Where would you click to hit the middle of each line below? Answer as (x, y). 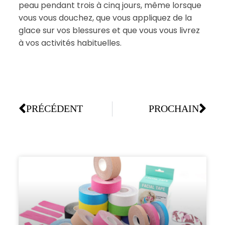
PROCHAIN (174, 109)
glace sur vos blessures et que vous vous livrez (109, 30)
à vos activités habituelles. (70, 43)
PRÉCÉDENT (54, 109)
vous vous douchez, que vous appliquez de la (105, 18)
